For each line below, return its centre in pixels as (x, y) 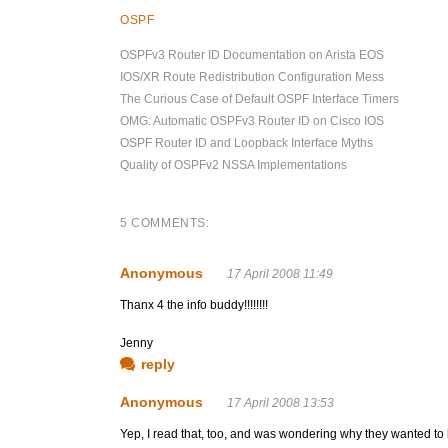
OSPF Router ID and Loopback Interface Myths (246, 143)
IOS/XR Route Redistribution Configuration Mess (252, 77)
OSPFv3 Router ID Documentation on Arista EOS (252, 55)
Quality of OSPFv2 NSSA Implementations (233, 165)
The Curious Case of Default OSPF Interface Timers (259, 99)
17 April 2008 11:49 (280, 274)
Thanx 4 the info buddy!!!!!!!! (194, 305)
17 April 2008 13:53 (280, 403)
